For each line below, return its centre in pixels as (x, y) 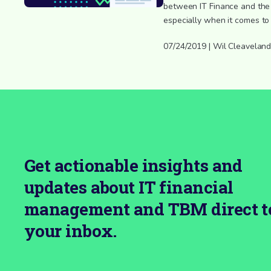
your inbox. (70, 230)
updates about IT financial (129, 187)
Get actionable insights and (133, 165)
